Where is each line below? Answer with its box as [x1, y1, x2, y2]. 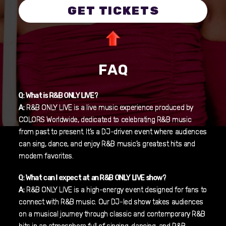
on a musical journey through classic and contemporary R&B [19, 209, 206, 218]
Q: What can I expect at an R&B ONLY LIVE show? [19, 173, 166, 182]
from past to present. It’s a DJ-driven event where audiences [19, 128, 207, 137]
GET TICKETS [68, 4, 159, 18]
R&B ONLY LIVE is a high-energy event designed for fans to [24, 185, 207, 194]
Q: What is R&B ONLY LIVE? [19, 91, 98, 100]
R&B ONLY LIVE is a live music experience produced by [24, 103, 193, 112]
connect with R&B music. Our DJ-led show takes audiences [19, 197, 203, 206]
